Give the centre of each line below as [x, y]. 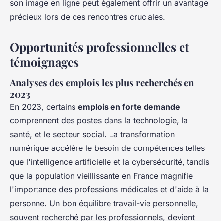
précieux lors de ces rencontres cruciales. [88, 17]
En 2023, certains [44, 107]
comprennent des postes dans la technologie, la [99, 121]
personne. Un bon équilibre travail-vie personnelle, [104, 203]
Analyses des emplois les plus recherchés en [102, 83]
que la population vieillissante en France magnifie [101, 176]
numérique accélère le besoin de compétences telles [107, 148]
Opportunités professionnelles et [99, 47]
